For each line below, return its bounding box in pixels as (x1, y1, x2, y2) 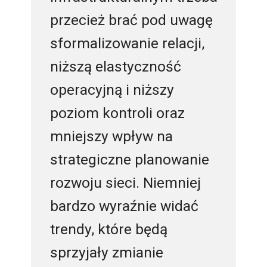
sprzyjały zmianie (49, 243, 163, 261)
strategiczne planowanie (49, 150, 209, 168)
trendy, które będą (49, 220, 167, 238)
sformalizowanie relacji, (49, 34, 204, 52)
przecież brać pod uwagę (49, 11, 213, 29)
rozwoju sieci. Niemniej (49, 173, 201, 191)
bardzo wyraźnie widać (49, 197, 198, 215)
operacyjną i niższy (49, 80, 174, 98)
